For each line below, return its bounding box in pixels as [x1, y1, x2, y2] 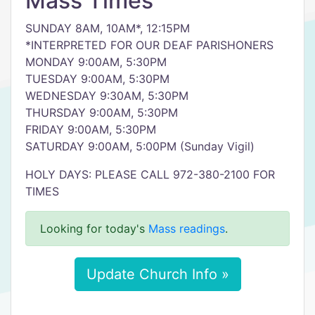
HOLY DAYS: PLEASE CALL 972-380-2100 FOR [25, 167, 275, 181]
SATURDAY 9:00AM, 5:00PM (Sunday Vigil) [25, 139, 255, 153]
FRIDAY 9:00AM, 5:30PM [25, 122, 156, 136]
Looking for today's [40, 221, 148, 236]
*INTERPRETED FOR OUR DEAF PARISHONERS [25, 38, 274, 52]
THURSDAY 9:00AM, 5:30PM [25, 105, 178, 120]
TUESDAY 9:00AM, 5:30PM [25, 72, 169, 86]
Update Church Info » [86, 266, 229, 283]
